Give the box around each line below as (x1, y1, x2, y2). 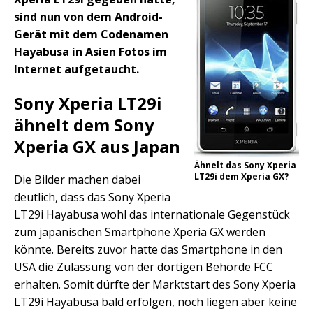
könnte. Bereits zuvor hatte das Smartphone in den (14, 242, 282, 258)
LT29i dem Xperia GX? (194, 170, 289, 183)
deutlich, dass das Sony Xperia (14, 189, 170, 205)
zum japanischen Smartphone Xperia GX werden (14, 224, 265, 240)
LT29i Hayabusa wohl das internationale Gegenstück (14, 207, 290, 223)
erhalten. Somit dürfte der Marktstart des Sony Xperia (14, 277, 296, 293)
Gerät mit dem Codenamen (14, 27, 168, 43)
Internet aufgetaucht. (14, 61, 139, 78)
